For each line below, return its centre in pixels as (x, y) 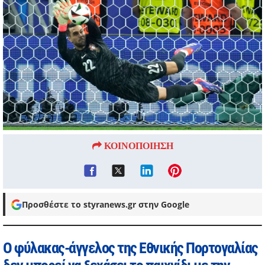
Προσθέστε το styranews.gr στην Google (106, 205)
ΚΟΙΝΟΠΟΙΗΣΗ (137, 145)
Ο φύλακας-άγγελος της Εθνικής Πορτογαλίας (130, 248)
